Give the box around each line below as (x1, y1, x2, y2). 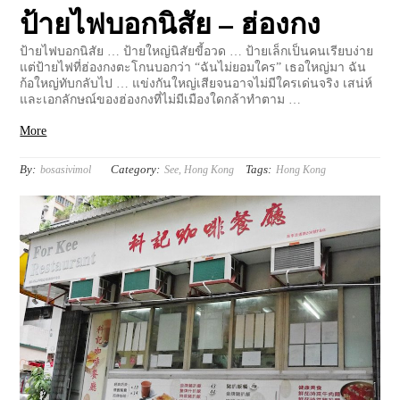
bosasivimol (40, 162, 92, 176)
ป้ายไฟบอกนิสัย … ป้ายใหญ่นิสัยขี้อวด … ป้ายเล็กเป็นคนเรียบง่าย (20, 44, 374, 58)
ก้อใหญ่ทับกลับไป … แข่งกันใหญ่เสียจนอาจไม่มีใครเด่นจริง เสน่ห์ (20, 76, 373, 90)
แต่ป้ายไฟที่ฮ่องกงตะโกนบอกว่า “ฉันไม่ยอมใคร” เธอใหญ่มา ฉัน (20, 60, 367, 74)
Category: (111, 162, 161, 176)
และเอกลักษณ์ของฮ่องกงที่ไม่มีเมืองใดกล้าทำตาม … (20, 92, 309, 106)
